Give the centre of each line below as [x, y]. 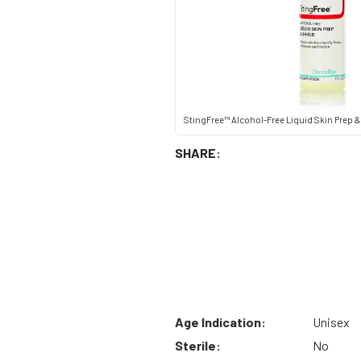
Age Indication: [220, 322]
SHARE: [198, 153]
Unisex [332, 322]
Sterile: [198, 346]
